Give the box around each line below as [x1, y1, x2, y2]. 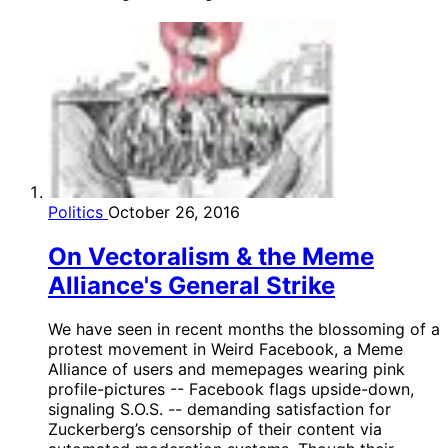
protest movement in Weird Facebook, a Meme [48, 339, 403, 360]
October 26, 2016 [108, 201, 240, 222]
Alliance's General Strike [48, 270, 335, 300]
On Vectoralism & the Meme [48, 241, 374, 271]
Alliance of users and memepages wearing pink [48, 359, 405, 380]
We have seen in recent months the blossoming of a [48, 319, 440, 340]
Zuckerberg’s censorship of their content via [48, 419, 382, 440]
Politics [48, 201, 108, 222]
